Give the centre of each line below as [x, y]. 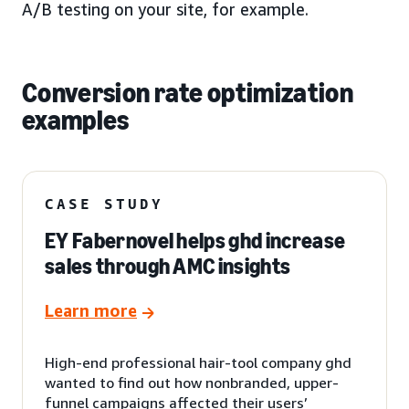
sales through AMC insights [168, 266]
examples [76, 120]
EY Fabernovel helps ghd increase [195, 240]
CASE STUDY [104, 203]
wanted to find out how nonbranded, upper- [192, 382]
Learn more [91, 311]
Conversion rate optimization [188, 93]
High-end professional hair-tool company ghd [198, 362]
